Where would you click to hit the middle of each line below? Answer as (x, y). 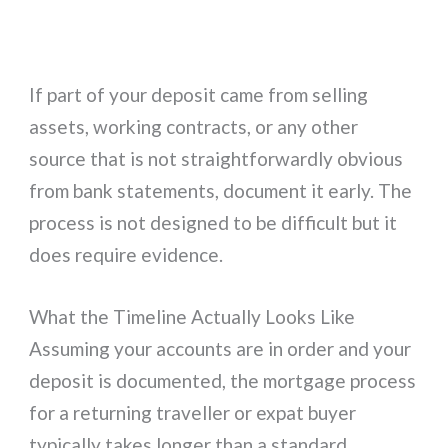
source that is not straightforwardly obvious (216, 158)
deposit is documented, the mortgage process (223, 381)
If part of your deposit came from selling (199, 94)
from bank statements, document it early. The (221, 190)
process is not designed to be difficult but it (213, 222)
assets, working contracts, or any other (194, 126)
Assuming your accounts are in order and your (220, 349)
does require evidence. (126, 254)
